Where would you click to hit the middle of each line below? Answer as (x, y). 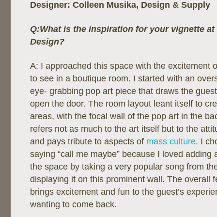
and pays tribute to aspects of (88, 141)
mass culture (171, 141)
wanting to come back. (73, 204)
